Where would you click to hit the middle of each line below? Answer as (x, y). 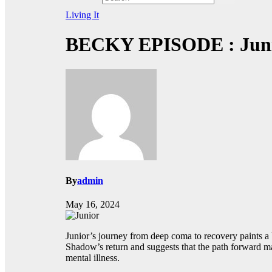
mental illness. (93, 258)
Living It (82, 15)
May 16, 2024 (93, 205)
